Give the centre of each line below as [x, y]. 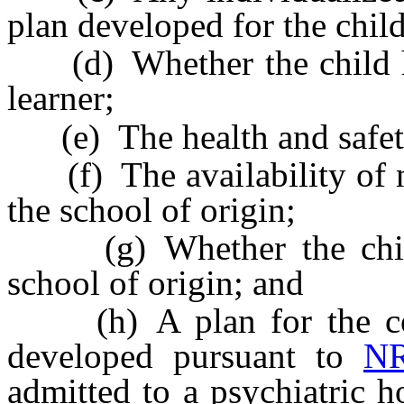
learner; [61, 98]
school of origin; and [156, 282]
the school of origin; [151, 209]
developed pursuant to [185, 356]
